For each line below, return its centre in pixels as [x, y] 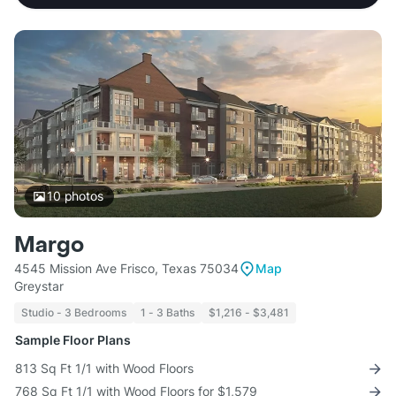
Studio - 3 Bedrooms [74, 313]
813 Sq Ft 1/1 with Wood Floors [104, 369]
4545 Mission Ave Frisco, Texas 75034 [126, 269]
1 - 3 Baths [168, 313]
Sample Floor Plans [73, 340]
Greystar [39, 286]
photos [82, 196]
